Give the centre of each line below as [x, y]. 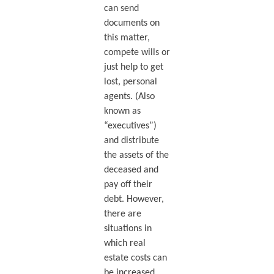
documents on [131, 23]
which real [124, 243]
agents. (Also [129, 96]
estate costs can [135, 258]
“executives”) [130, 126]
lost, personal [130, 82]
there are [122, 214]
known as [122, 111]
